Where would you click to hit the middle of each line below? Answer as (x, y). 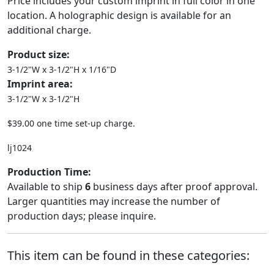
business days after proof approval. (174, 187)
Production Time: (49, 172)
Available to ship (46, 187)
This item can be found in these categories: (128, 255)
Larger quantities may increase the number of (114, 201)
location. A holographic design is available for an (119, 15)
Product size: (39, 54)
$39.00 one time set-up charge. (71, 123)
